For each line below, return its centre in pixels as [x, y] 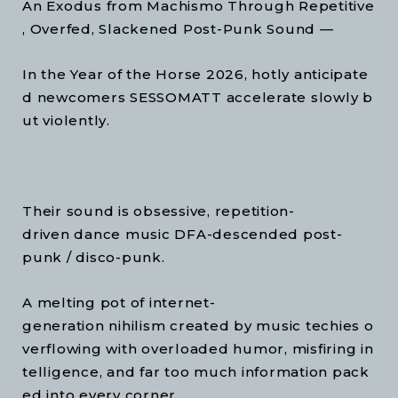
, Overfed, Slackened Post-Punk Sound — [178, 28]
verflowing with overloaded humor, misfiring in [198, 348]
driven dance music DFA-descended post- [183, 234]
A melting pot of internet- [119, 302]
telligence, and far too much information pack [196, 371]
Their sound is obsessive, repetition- [159, 211]
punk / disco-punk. [94, 257]
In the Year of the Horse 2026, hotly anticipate [195, 74]
